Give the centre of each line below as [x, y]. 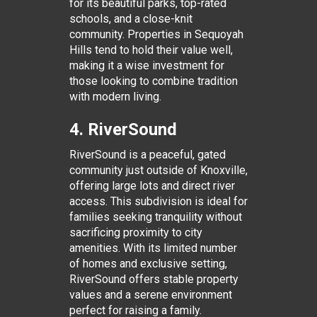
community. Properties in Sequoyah [156, 34]
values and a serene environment [150, 295]
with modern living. [115, 97]
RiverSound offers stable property [154, 279]
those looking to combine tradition [153, 81]
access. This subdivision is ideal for [158, 201]
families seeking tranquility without [155, 217]
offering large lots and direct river [152, 186]
